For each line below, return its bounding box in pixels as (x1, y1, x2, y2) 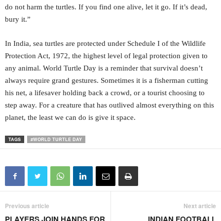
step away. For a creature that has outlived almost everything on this (5, 101, 214, 110)
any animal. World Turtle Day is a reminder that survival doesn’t (5, 64, 203, 73)
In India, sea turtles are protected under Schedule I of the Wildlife (5, 39, 206, 48)
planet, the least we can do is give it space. (5, 113, 136, 122)
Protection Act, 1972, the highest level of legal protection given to (5, 52, 208, 60)
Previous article (5, 201, 49, 211)
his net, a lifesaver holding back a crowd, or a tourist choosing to (5, 89, 205, 97)
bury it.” (5, 15, 31, 24)
